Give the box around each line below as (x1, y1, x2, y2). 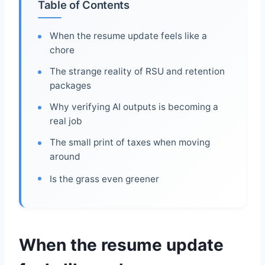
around (50, 151, 80, 163)
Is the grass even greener (50, 173, 159, 185)
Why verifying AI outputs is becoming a (50, 101, 218, 113)
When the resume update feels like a (50, 30, 207, 42)
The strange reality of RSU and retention (50, 66, 225, 77)
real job (50, 115, 82, 127)
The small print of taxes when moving (50, 137, 210, 148)
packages (50, 80, 91, 92)
